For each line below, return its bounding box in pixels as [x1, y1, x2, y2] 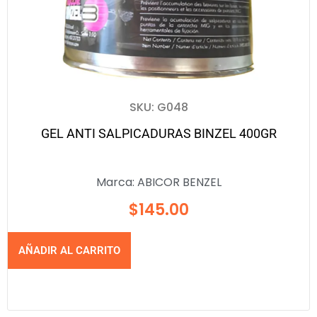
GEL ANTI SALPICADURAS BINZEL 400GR [40, 126, 277, 142]
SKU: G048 [129, 99, 188, 116]
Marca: [96, 174, 137, 191]
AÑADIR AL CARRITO [18, 244, 120, 258]
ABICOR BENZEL [137, 174, 221, 191]
